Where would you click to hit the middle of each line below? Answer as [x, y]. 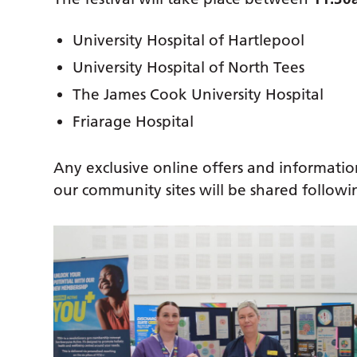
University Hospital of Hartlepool [189, 41]
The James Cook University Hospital [198, 95]
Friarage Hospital [133, 122]
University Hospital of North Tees [189, 68]
